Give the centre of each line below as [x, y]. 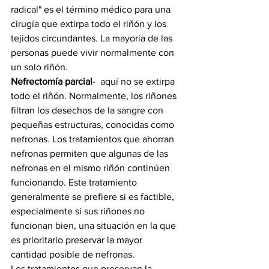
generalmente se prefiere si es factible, [94, 196]
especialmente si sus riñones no [79, 211]
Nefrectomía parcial [52, 81]
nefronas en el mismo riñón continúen [92, 168]
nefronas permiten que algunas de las [91, 153]
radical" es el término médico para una [92, 9]
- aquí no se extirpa [135, 81]
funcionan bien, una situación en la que [95, 225]
